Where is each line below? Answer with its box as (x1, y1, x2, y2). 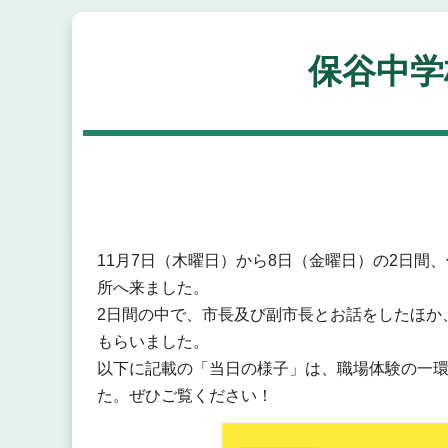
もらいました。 (96, 333, 209, 351)
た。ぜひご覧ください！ (96, 387, 273, 405)
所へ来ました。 (96, 279, 209, 297)
